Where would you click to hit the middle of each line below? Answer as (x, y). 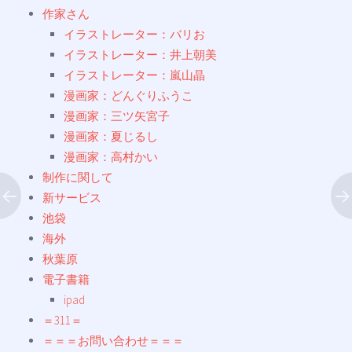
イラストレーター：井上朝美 (140, 55)
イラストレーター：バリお (134, 35)
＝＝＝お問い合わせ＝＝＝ (113, 341)
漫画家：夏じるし (111, 137)
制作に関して (78, 178)
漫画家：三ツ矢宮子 (117, 116)
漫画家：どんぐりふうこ (128, 96)
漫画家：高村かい (111, 157)
